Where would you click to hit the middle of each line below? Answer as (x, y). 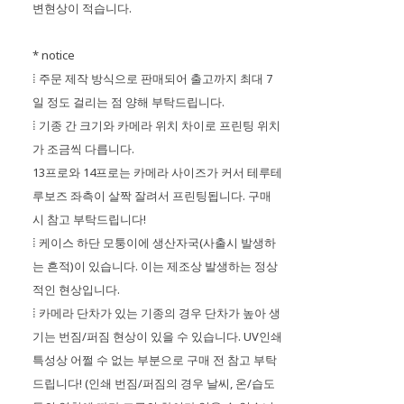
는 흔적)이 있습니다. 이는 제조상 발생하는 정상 (155, 266)
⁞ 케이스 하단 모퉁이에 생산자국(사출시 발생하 (154, 243)
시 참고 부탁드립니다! (89, 219)
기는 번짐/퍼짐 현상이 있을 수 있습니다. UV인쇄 (157, 336)
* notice (53, 55)
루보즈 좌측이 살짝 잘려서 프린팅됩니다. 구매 (151, 196)
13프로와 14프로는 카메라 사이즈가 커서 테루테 (157, 172)
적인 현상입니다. (76, 289)
